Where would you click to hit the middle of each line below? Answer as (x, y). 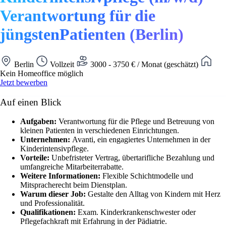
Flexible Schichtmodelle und (148, 176)
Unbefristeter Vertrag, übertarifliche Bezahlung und (133, 158)
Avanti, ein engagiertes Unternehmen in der (141, 140)
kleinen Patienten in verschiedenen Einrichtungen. (100, 131)
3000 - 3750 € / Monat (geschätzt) (144, 64)
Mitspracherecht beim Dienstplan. (74, 185)
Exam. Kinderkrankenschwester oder (137, 212)
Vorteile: (36, 158)
